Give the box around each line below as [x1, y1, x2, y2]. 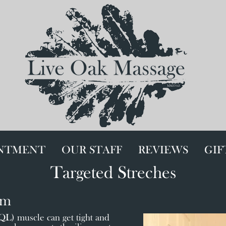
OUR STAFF [62, 145, 122, 156]
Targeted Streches [50, 165, 176, 183]
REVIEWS [138, 145, 188, 156]
